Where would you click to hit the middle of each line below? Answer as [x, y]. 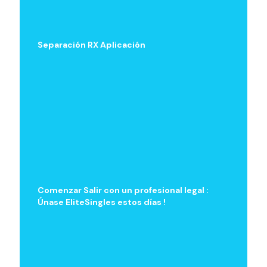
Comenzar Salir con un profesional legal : [123, 190]
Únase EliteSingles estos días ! [102, 202]
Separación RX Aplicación [91, 45]
